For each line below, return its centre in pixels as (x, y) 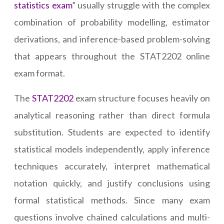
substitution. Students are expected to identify (112, 132)
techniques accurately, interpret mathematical (112, 166)
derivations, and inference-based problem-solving (112, 39)
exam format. (39, 73)
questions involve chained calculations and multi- (112, 217)
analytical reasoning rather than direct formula (112, 115)
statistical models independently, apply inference (112, 149)
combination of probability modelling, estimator (112, 22)
